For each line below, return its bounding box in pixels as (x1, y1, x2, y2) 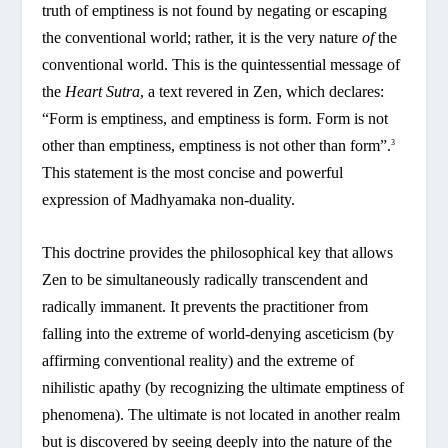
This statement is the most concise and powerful (42, 164, 344, 182)
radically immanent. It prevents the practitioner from (42, 297, 369, 315)
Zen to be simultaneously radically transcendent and (42, 270, 369, 288)
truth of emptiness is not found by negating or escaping (42, 2, 388, 20)
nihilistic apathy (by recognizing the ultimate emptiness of (42, 378, 405, 396)
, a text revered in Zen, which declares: (140, 83, 385, 101)
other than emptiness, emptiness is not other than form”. (42, 137, 392, 155)
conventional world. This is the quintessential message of (42, 56, 401, 74)
